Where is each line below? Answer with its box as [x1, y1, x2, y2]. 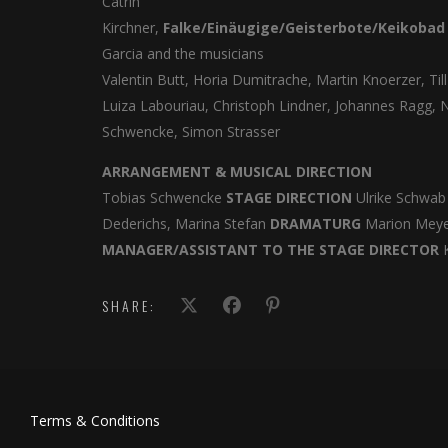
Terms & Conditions [30, 411, 160, 430]
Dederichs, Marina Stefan [102, 214, 270, 233]
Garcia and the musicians [102, 44, 264, 63]
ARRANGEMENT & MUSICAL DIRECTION [102, 162, 372, 181]
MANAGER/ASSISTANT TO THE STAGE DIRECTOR [102, 240, 439, 259]
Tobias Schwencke [102, 188, 226, 207]
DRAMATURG [270, 214, 361, 233]
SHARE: [102, 295, 156, 316]
